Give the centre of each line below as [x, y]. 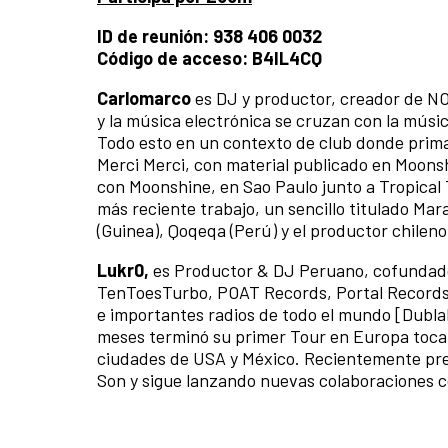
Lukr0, [125, 270]
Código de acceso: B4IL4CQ [209, 58]
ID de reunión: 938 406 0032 [209, 36]
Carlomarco [146, 98]
